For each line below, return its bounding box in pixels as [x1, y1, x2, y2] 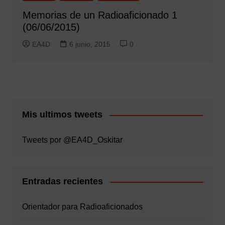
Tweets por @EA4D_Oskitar [22, 136, 123, 145]
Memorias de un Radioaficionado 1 [22, 10, 177, 21]
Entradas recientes [22, 176, 103, 187]
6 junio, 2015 [69, 40, 110, 49]
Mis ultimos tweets [22, 109, 102, 120]
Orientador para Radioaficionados [22, 202, 143, 211]
